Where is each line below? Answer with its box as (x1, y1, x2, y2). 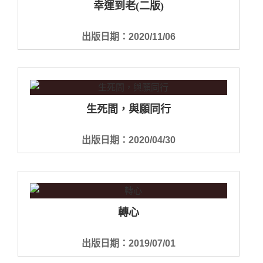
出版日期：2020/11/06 (82, 31, 176, 42)
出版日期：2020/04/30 (82, 134, 176, 145)
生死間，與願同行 (86, 103, 171, 115)
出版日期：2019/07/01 (82, 238, 176, 248)
